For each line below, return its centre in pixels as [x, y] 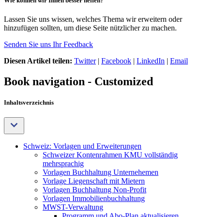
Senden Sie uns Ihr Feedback [48, 45]
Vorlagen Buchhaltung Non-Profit [94, 190]
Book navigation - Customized [78, 81]
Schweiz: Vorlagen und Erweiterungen [82, 146]
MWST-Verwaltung [73, 207]
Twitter [85, 61]
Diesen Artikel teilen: [38, 61]
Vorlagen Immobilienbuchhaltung [94, 199]
